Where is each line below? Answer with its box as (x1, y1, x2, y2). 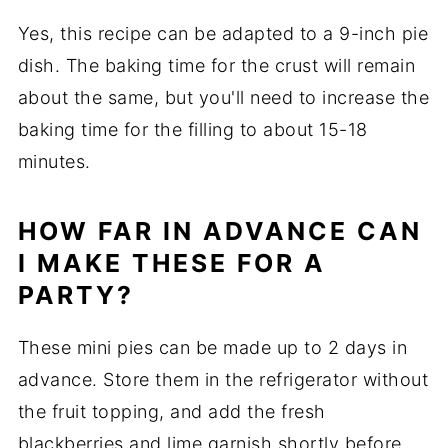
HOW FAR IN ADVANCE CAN (17, 215, 422, 246)
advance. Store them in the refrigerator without (17, 368, 429, 390)
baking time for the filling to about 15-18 (17, 118, 368, 140)
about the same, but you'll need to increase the (17, 86, 430, 108)
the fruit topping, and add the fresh (17, 400, 326, 422)
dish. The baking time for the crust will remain (17, 54, 416, 76)
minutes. (17, 150, 91, 172)
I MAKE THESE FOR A (17, 247, 326, 278)
